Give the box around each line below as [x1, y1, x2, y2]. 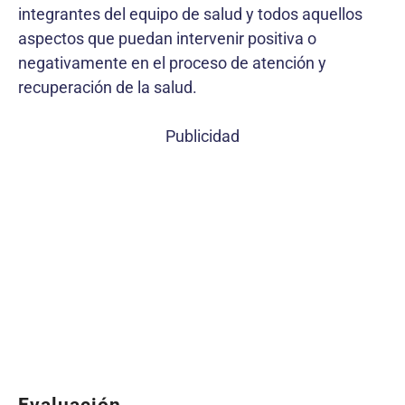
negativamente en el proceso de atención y [18, 52, 326, 72]
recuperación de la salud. [18, 77, 197, 97]
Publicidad [165, 126, 240, 146]
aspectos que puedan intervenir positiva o [18, 28, 316, 48]
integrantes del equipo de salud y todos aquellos [18, 4, 363, 24]
